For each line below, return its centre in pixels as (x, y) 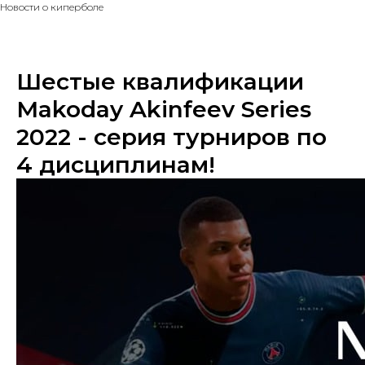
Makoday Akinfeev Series (164, 109)
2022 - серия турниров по (172, 137)
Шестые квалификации (160, 81)
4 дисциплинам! (116, 165)
